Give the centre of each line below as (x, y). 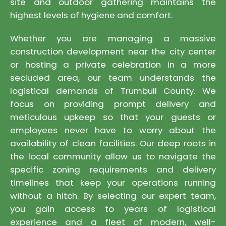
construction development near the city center (113, 51)
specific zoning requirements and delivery (113, 169)
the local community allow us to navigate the (113, 156)
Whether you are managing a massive (113, 38)
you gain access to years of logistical (113, 209)
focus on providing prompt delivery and (113, 104)
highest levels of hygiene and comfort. (91, 15)
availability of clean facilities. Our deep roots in (113, 143)
